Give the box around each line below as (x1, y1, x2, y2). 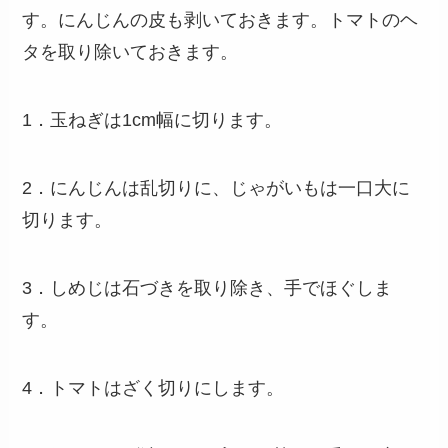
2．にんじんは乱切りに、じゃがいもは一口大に (22, 178, 411, 199)
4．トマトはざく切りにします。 (22, 377, 285, 398)
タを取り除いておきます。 (22, 42, 239, 63)
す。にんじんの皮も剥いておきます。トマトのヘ (22, 10, 419, 31)
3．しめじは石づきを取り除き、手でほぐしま (22, 277, 393, 298)
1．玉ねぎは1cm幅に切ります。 (22, 110, 283, 131)
